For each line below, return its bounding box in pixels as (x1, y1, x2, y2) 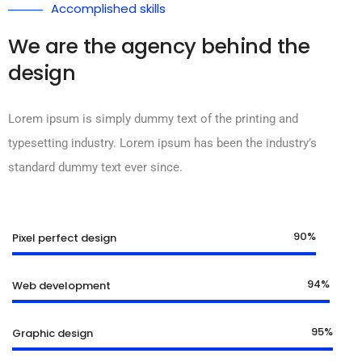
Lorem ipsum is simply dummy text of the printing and (8, 112, 298, 127)
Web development (12, 278, 111, 294)
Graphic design (12, 326, 93, 342)
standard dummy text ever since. (8, 160, 183, 175)
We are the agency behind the (8, 32, 309, 61)
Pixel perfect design (12, 230, 116, 246)
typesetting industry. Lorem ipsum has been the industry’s (8, 136, 317, 151)
